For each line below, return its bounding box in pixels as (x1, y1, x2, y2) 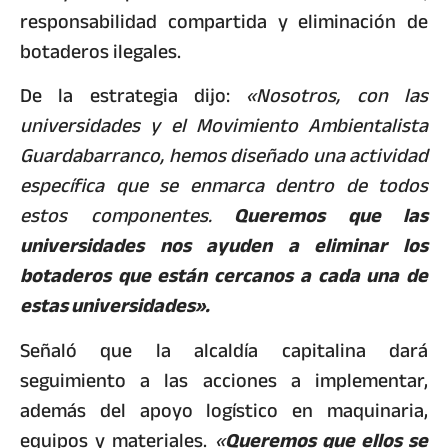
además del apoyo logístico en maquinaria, (20, 391, 428, 429)
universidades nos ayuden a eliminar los (20, 227, 428, 265)
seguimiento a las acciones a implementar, (20, 361, 428, 399)
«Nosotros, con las (246, 77, 429, 115)
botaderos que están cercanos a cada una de (20, 257, 428, 295)
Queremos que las (211, 197, 428, 235)
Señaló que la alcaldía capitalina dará (20, 331, 428, 369)
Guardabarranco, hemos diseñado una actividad (20, 137, 428, 175)
